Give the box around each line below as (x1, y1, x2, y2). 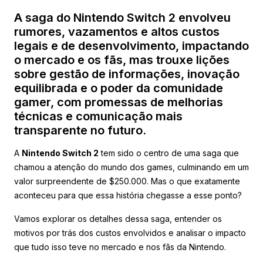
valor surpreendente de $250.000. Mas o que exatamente (14, 176, 240, 186)
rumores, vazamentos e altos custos (14, 24, 220, 39)
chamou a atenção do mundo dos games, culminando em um (14, 161, 249, 172)
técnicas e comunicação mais (14, 109, 183, 123)
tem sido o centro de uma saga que (99, 147, 239, 158)
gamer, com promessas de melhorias (14, 95, 223, 109)
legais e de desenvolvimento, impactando (14, 38, 249, 53)
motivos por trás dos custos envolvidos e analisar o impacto (14, 227, 246, 238)
